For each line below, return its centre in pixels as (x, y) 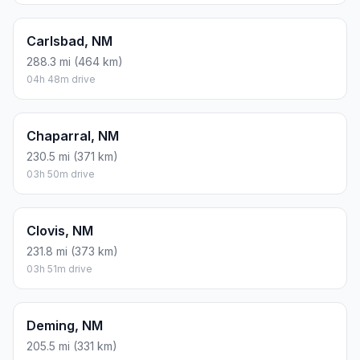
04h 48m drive (61, 79)
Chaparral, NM (73, 135)
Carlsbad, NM (70, 41)
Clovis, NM (60, 230)
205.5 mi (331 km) (72, 346)
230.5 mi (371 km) (72, 156)
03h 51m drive (59, 268)
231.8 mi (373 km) (72, 251)
